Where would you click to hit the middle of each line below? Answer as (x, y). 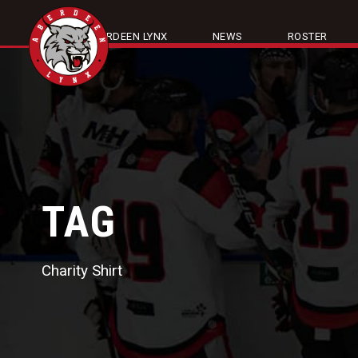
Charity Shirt (82, 270)
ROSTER (307, 36)
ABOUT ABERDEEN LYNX (107, 36)
